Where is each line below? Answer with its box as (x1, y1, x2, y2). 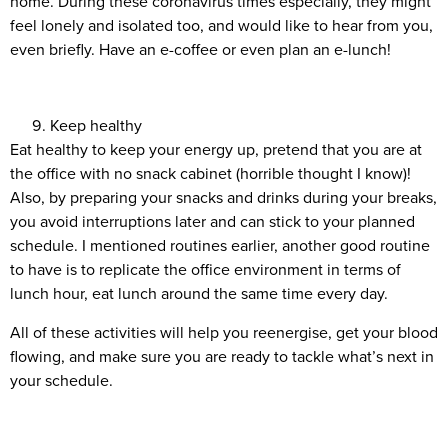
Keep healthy (50, 114, 142, 137)
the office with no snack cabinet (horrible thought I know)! (10, 162, 411, 185)
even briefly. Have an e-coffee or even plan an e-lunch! (10, 37, 391, 60)
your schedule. (10, 368, 113, 391)
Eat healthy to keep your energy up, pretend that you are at (10, 138, 422, 161)
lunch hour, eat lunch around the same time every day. (10, 282, 388, 305)
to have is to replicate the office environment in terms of (10, 258, 401, 281)
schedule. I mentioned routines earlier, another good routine (10, 234, 430, 257)
